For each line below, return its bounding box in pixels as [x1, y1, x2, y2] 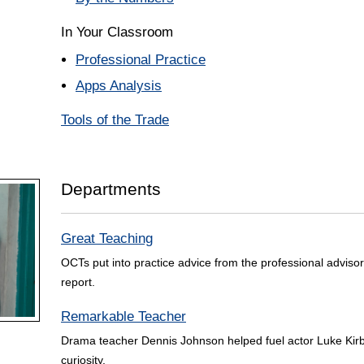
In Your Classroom [61, 24, 173, 41]
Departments [61, 180, 161, 199]
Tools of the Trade [61, 112, 169, 128]
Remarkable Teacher [61, 309, 186, 325]
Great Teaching [61, 231, 153, 247]
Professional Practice [76, 52, 206, 68]
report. [61, 275, 95, 289]
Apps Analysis [76, 78, 162, 94]
